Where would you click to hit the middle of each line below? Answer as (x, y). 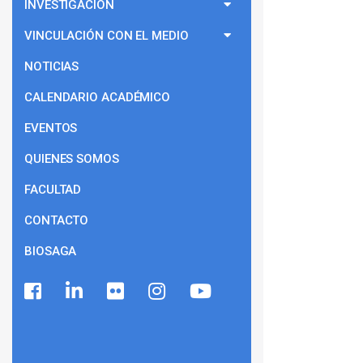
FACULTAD (53, 190)
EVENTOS (51, 128)
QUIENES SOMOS (72, 159)
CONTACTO (57, 220)
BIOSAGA (51, 251)
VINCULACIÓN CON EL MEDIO (107, 36)
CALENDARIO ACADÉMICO (97, 97)
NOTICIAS (52, 66)
